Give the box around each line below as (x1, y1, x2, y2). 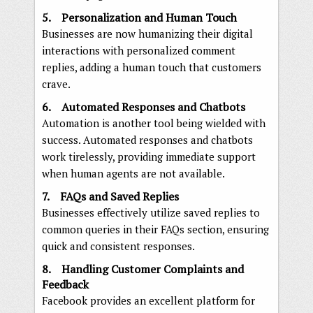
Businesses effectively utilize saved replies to (42, 205, 260, 219)
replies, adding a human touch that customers (42, 59, 261, 74)
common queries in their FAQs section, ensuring (42, 221, 269, 236)
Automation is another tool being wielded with (42, 115, 265, 130)
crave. (42, 76, 71, 91)
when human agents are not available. (42, 166, 225, 180)
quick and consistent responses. (42, 238, 195, 253)
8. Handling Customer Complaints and (42, 261, 244, 277)
